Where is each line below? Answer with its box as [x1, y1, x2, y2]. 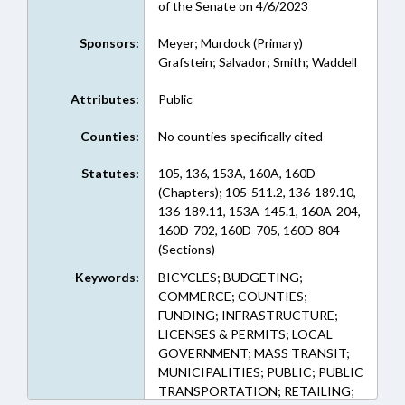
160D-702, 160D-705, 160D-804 [157, 222, 340, 238]
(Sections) [157, 241, 215, 257]
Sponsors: [79, 35, 139, 51]
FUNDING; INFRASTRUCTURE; [157, 307, 338, 323]
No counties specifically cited [157, 128, 323, 144]
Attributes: [70, 91, 139, 107]
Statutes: [80, 165, 139, 181]
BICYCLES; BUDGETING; [157, 269, 303, 285]
